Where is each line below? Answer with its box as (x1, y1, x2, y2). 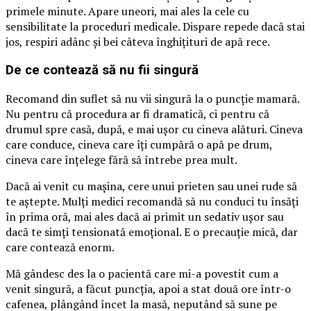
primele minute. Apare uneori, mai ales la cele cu (6, 3, 249, 19)
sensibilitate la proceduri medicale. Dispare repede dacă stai (6, 19, 305, 35)
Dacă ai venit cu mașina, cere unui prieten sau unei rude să (6, 178, 297, 194)
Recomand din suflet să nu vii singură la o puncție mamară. (6, 90, 299, 106)
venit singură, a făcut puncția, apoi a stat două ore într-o (6, 280, 291, 296)
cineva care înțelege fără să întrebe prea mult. (6, 151, 237, 167)
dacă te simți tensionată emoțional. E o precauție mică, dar (6, 224, 298, 239)
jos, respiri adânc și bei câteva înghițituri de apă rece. (6, 34, 270, 50)
